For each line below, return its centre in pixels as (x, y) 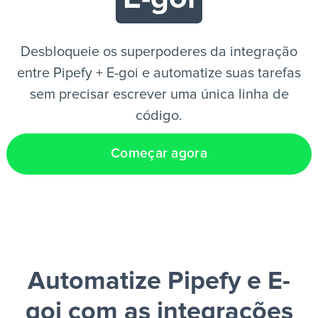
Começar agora (159, 154)
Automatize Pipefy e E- (159, 282)
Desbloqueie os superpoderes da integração (159, 52)
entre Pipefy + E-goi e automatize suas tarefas (159, 73)
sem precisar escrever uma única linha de (159, 94)
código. (159, 116)
